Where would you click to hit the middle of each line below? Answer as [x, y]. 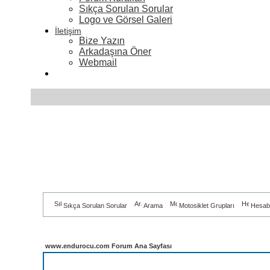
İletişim [68, 30]
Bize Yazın [102, 40]
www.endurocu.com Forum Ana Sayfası [108, 246]
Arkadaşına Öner [115, 51]
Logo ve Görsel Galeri [126, 19]
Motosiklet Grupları [207, 205]
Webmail [98, 62]
